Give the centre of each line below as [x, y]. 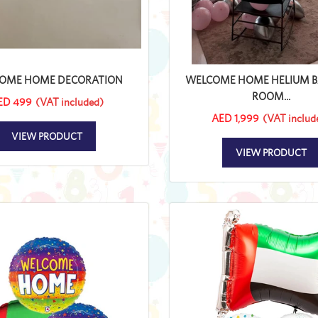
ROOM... [271, 96]
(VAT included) [70, 102]
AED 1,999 [235, 118]
